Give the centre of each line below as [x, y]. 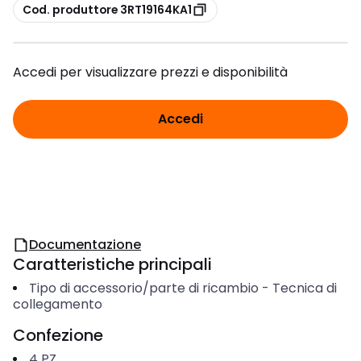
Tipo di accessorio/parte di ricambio [143, 288]
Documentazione [85, 245]
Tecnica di [304, 288]
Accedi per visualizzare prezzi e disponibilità [150, 72]
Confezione [58, 335]
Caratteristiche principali [112, 264]
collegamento [58, 304]
